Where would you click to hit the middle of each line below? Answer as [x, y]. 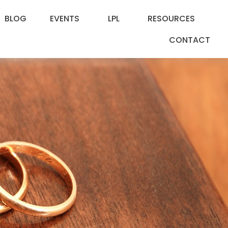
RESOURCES [172, 19]
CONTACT [190, 40]
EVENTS [65, 19]
